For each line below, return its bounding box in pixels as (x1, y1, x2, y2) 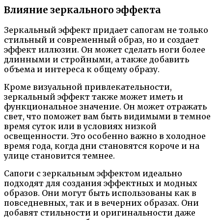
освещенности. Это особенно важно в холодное (4, 131, 206, 141)
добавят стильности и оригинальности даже (4, 208, 195, 218)
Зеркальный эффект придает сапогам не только (4, 25, 208, 35)
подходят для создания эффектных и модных (4, 178, 197, 188)
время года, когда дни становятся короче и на (4, 141, 199, 151)
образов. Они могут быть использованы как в (4, 188, 196, 198)
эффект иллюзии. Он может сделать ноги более (4, 45, 205, 55)
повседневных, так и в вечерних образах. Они (4, 198, 199, 208)
